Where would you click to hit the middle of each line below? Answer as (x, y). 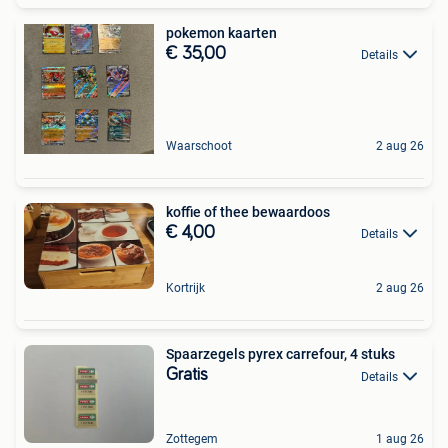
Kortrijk (185, 288)
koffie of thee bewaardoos (248, 212)
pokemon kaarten (221, 33)
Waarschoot (199, 146)
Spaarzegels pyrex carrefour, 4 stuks (280, 354)
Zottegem (192, 438)
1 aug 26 (400, 438)
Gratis (187, 375)
